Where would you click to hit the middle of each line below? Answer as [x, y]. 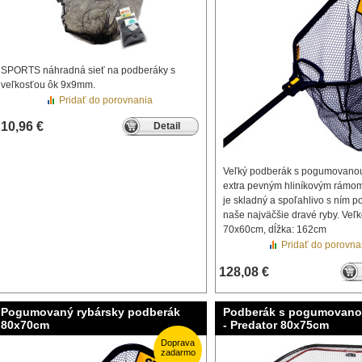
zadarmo [178, 352]
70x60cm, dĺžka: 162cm [275, 229]
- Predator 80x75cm [276, 325]
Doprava [178, 343]
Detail [166, 126]
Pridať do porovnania [106, 100]
